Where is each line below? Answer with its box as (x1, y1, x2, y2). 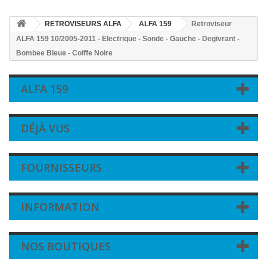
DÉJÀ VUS (21, 121, 70, 135)
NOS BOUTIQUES (21, 239, 111, 253)
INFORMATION (21, 200, 100, 214)
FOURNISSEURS (21, 160, 102, 175)
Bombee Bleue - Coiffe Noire (16, 49, 113, 57)
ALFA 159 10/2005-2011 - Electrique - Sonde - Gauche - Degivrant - (16, 35, 240, 43)
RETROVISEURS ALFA (45, 20, 122, 28)
